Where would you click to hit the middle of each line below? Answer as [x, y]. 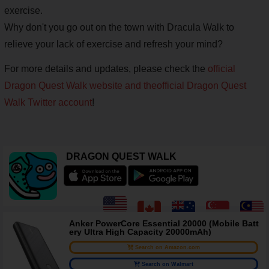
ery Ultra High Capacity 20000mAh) [140, 232]
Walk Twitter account [48, 103]
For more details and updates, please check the [106, 69]
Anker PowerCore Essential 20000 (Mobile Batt [164, 224]
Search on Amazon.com [167, 248]
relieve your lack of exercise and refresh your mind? [113, 44]
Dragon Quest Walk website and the [80, 86]
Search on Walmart [167, 264]
